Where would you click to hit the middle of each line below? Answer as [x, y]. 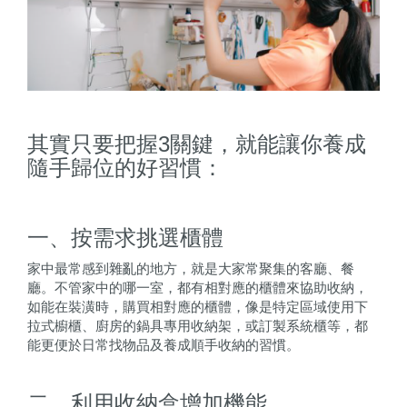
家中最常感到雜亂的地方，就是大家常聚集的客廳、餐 [191, 269]
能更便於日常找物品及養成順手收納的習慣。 [164, 345]
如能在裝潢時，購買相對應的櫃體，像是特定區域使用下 [198, 307]
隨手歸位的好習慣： [125, 168]
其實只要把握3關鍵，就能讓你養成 [197, 144]
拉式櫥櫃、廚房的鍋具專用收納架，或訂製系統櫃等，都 [198, 326]
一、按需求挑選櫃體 [125, 238]
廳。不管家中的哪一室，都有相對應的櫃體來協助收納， [198, 288]
